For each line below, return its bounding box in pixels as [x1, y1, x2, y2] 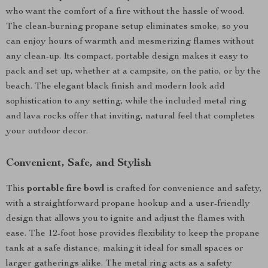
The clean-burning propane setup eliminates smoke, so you [6, 22, 249, 32]
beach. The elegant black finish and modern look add [6, 82, 225, 92]
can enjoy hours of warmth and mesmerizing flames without [6, 37, 254, 47]
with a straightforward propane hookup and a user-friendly [6, 199, 250, 209]
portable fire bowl [27, 184, 105, 194]
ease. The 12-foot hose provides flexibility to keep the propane [6, 229, 260, 239]
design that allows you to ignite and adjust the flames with [6, 214, 245, 224]
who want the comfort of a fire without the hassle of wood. [6, 7, 245, 17]
